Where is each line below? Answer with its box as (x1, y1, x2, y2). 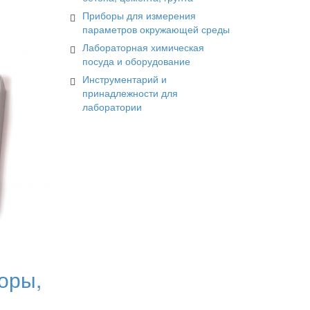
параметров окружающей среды (82, 22, 230, 36)
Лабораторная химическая (82, 40, 204, 54)
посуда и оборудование (82, 54, 190, 68)
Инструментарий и (82, 72, 167, 86)
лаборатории (82, 100, 142, 113)
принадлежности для (82, 86, 178, 100)
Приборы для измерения (82, 8, 196, 22)
